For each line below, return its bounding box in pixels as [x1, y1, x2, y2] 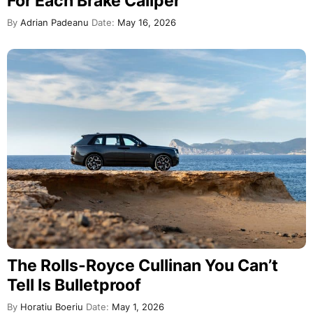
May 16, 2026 [115, 17, 176, 29]
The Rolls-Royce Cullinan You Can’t [7, 255, 278, 275]
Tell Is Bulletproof [7, 275, 141, 295]
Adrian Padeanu [17, 17, 89, 29]
